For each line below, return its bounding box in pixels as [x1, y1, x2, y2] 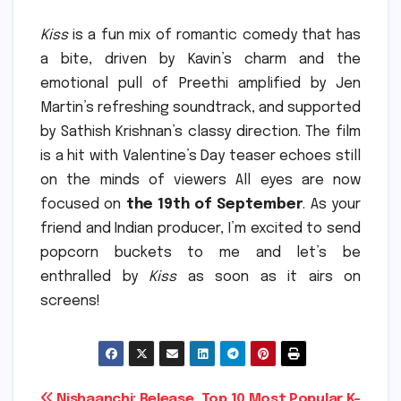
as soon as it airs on [176, 269, 361, 285]
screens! [40, 293, 100, 309]
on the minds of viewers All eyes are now [40, 172, 361, 188]
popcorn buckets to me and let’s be [40, 244, 361, 260]
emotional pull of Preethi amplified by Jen [40, 75, 361, 91]
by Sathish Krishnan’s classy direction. [40, 124, 301, 140]
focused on [40, 196, 126, 212]
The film [305, 124, 362, 140]
